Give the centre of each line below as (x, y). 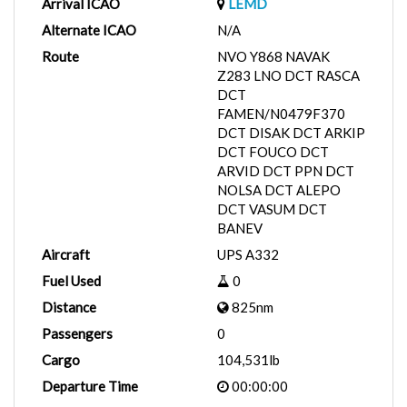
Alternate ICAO (89, 30)
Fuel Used (71, 281)
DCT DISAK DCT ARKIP (291, 133)
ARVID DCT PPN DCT (286, 171)
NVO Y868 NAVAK (273, 56)
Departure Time (90, 386)
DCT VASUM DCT (272, 209)
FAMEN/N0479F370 (281, 114)
